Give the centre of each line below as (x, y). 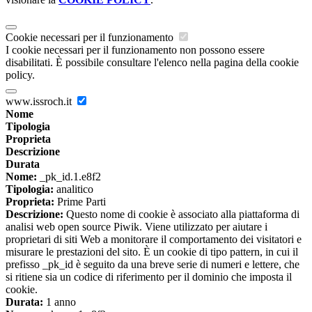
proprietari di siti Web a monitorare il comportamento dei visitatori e (154, 240)
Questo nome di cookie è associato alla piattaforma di (181, 214)
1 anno (60, 302)
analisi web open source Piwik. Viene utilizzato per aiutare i (136, 227)
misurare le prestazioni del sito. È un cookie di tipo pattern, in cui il (152, 252)
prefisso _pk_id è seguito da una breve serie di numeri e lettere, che (153, 265)
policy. (20, 75)
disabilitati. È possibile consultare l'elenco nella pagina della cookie (152, 63)
